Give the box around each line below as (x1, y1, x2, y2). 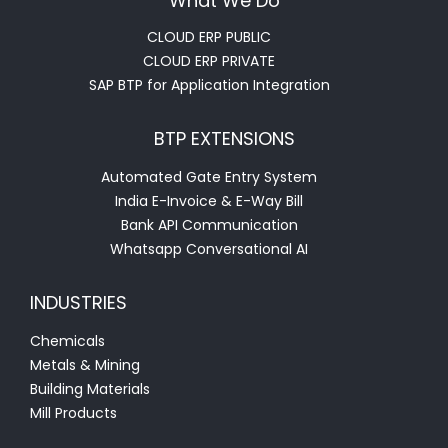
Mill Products (30, 403, 117, 424)
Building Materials (30, 379, 150, 400)
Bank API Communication (120, 215, 298, 236)
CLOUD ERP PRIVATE (143, 51, 275, 72)
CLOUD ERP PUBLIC (147, 27, 271, 48)
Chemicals (30, 331, 105, 352)
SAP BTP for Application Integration (88, 75, 330, 96)
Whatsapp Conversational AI (110, 239, 308, 260)
